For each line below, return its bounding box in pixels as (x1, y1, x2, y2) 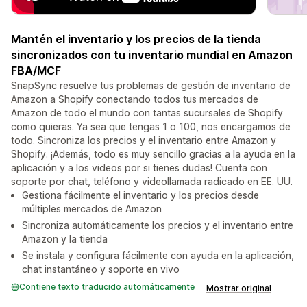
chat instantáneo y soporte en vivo (22, 263, 180, 275)
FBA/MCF (11, 64, 61, 78)
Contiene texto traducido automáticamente (19, 282, 195, 293)
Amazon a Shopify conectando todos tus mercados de (11, 93, 258, 106)
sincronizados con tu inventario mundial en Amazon (11, 48, 293, 62)
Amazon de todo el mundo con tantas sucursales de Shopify (11, 107, 283, 119)
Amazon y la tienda (22, 233, 108, 245)
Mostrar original (206, 283, 271, 294)
